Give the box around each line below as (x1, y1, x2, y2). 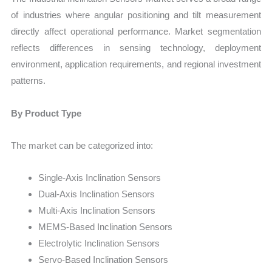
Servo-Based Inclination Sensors (38, 254, 169, 265)
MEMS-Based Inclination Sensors (38, 222, 173, 233)
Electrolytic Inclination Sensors (38, 238, 160, 249)
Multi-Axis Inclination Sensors (38, 205, 156, 216)
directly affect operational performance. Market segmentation (11, 26, 261, 37)
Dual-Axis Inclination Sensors (38, 189, 155, 200)
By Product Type (11, 107, 82, 118)
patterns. (11, 75, 46, 86)
